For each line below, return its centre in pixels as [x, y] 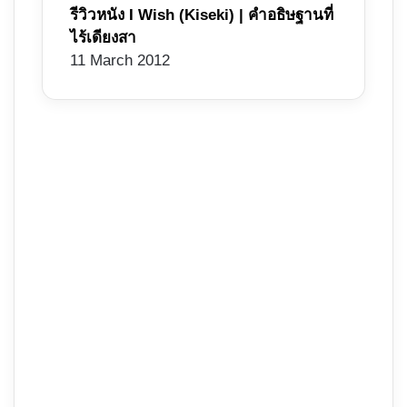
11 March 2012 [120, 61]
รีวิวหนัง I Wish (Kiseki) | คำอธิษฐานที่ [202, 15]
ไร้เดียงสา [103, 38]
